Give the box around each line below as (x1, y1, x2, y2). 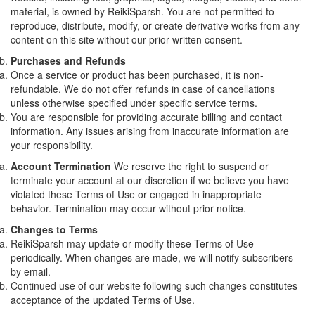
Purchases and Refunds (11, 53, 126, 67)
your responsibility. (11, 138, 93, 152)
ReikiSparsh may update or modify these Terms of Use (11, 236, 254, 250)
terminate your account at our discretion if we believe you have (11, 173, 289, 187)
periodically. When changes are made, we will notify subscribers (11, 250, 293, 264)
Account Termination (11, 159, 111, 173)
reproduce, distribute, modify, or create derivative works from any (11, 18, 300, 32)
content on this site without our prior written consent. (11, 32, 243, 46)
